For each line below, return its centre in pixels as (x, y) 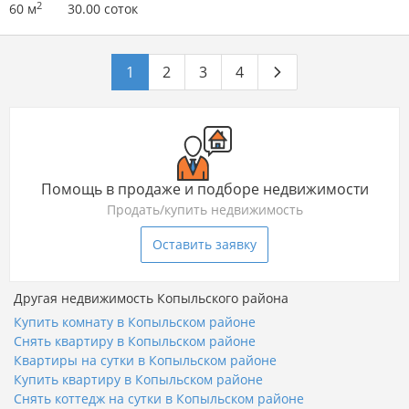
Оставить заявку (204, 245)
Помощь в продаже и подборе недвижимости (204, 189)
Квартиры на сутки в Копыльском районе (145, 361)
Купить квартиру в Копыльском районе (138, 380)
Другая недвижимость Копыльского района (151, 299)
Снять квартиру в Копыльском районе (135, 341)
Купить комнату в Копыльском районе (135, 322)
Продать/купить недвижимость (204, 210)
